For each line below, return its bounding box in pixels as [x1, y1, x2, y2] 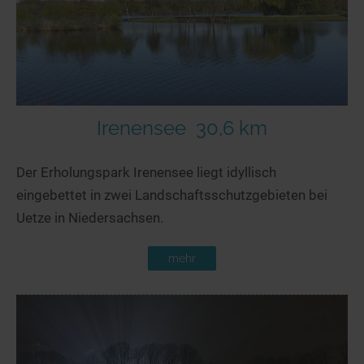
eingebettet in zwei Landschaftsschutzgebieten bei [16, 186, 327, 203]
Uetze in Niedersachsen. [16, 209, 163, 226]
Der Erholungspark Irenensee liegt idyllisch [16, 163, 276, 180]
